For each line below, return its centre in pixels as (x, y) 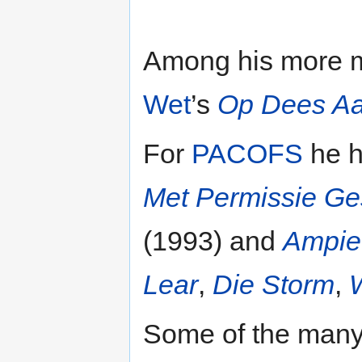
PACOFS (247, 154)
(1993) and (213, 241)
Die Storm (274, 285)
